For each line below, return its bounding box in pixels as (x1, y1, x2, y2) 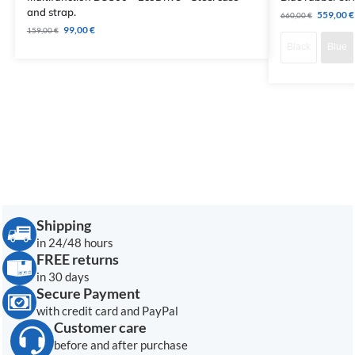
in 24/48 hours (36, 235, 113, 250)
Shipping (36, 216, 91, 234)
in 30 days (36, 269, 90, 284)
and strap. (26, 5, 76, 18)
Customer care (54, 318, 147, 336)
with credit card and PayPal (36, 303, 178, 318)
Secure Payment (36, 284, 140, 302)
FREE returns (36, 250, 119, 268)
